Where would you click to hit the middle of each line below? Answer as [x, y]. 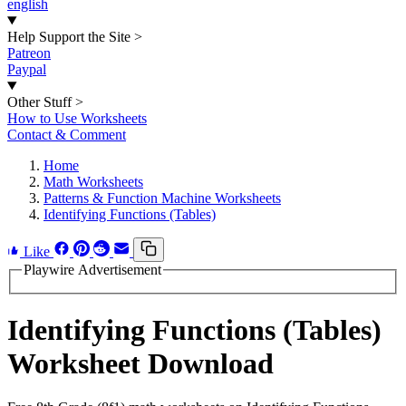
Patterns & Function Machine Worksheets [162, 198]
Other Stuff [39, 102]
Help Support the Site [69, 37]
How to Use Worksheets [77, 118]
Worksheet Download [140, 364]
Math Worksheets [93, 182]
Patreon [29, 53]
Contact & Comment [67, 135]
